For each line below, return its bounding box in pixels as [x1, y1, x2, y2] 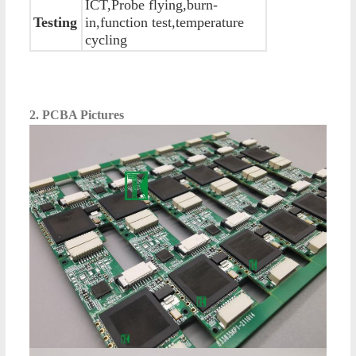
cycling [84, 31, 127, 48]
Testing [33, 14, 77, 30]
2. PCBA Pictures [29, 107, 124, 122]
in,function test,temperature [84, 14, 244, 30]
